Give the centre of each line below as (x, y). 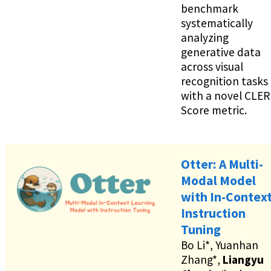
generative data (221, 52)
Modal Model (218, 181)
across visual (212, 66)
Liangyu (243, 260)
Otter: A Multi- (222, 165)
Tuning (201, 230)
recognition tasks (224, 81)
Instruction (213, 214)
